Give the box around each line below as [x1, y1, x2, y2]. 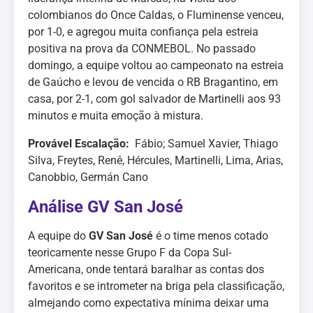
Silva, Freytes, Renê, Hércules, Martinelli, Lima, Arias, [28, 154, 283, 167]
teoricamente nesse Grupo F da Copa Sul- [28, 246, 231, 259]
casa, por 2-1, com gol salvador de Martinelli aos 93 [28, 92, 281, 105]
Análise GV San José [28, 197, 183, 217]
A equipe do [28, 229, 89, 242]
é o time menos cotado [156, 229, 268, 242]
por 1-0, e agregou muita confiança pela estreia [28, 25, 259, 38]
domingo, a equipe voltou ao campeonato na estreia [28, 59, 284, 72]
